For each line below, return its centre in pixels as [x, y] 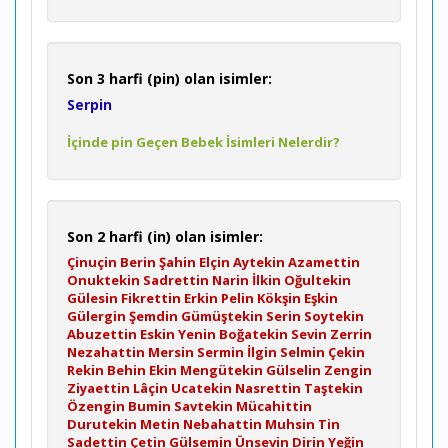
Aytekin [259, 262]
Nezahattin [106, 352]
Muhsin [290, 424]
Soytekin [334, 316]
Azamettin [324, 262]
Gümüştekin [222, 316]
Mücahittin [274, 406]
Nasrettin [268, 388]
